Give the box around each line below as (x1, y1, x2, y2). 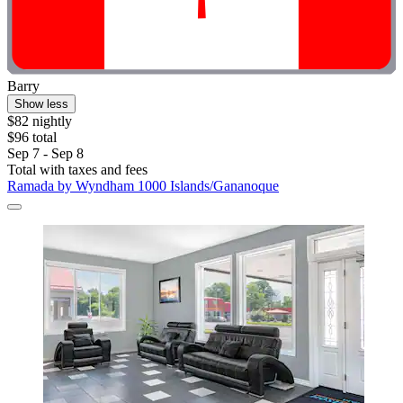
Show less (14, 97, 68, 112)
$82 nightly (7, 113, 72, 130)
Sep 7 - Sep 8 (7, 146, 84, 162)
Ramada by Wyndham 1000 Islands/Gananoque (7, 178, 279, 194)
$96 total (7, 130, 57, 146)
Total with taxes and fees (7, 162, 148, 178)
